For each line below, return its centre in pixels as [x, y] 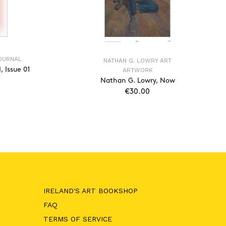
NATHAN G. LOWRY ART [137, 61]
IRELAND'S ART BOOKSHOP [90, 191]
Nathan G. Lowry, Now [137, 80]
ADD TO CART [146, 113]
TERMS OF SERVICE [77, 219]
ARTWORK [137, 70]
